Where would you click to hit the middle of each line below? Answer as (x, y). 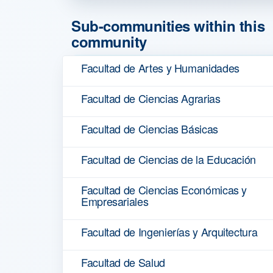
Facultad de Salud (123, 262)
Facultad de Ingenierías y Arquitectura (169, 231)
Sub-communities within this (168, 25)
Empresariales (115, 201)
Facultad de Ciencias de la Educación (169, 159)
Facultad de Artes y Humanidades (160, 67)
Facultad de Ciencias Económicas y (164, 189)
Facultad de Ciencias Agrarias (151, 98)
